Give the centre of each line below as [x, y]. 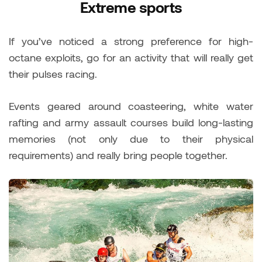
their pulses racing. [53, 74]
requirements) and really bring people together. [118, 155]
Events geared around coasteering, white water [131, 106]
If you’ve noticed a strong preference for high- [131, 41]
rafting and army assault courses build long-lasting [131, 123]
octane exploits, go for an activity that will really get [131, 58]
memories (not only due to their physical [131, 139]
